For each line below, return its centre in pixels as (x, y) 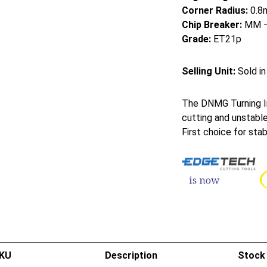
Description (131, 256)
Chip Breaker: (212, 25)
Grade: (196, 39)
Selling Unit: (208, 71)
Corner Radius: (215, 10)
